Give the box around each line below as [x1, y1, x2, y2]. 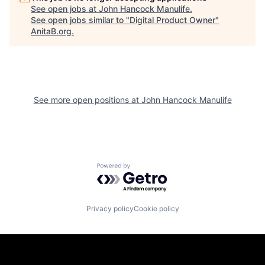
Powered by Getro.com [96, 163, 201, 174]
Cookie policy [133, 203, 179, 213]
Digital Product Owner [130, 15, 215, 25]
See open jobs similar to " [31, 15, 130, 25]
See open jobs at [31, 4, 99, 14]
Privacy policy [86, 203, 134, 213]
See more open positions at [33, 95, 141, 105]
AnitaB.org [31, 26, 72, 36]
